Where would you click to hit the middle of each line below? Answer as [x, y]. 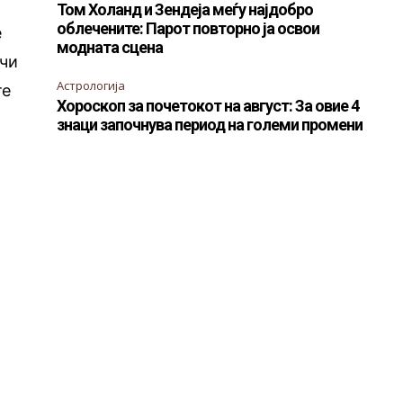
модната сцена [110, 48]
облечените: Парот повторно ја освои [188, 29]
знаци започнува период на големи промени [210, 125]
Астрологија [91, 86]
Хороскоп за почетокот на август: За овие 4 [208, 106]
